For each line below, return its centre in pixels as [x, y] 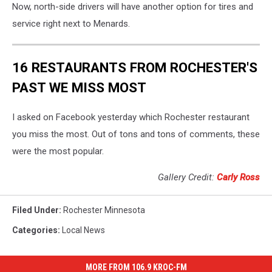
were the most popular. [58, 151]
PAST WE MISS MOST [79, 87]
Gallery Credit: [187, 178]
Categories [35, 230]
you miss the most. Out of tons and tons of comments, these [136, 134]
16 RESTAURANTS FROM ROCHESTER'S [135, 67]
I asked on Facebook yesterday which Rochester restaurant [131, 117]
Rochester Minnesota [104, 210]
